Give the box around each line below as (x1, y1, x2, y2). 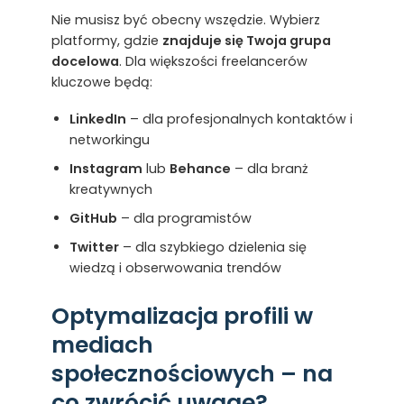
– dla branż (230, 159, 308, 178)
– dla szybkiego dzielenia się (118, 237, 307, 256)
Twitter (69, 237, 119, 256)
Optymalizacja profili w (50, 300, 313, 333)
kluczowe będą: (50, 72, 152, 91)
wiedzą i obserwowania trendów (69, 258, 281, 277)
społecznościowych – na (50, 358, 333, 390)
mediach (50, 329, 153, 362)
